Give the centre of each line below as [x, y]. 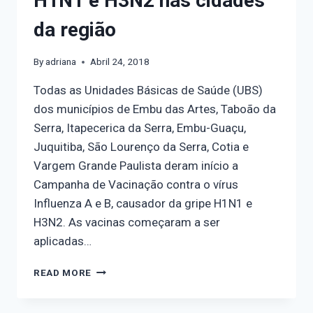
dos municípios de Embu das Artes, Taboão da [155, 109]
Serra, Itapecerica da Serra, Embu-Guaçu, [140, 128]
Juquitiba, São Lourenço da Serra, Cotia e [141, 147]
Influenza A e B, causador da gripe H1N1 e [143, 204]
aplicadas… [63, 241]
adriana [61, 62]
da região [75, 30]
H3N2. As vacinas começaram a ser [127, 223]
